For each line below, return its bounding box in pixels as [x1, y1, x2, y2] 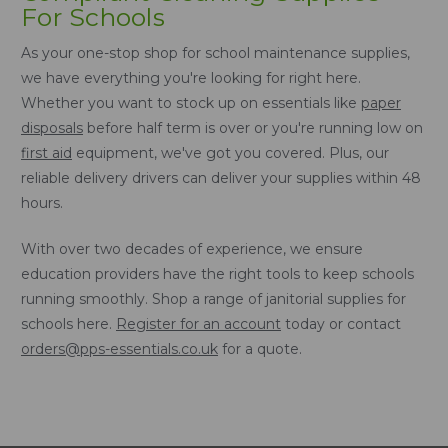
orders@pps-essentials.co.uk [21, 339, 218, 358]
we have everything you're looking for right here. [21, 68, 361, 87]
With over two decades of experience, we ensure [21, 239, 363, 258]
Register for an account [116, 314, 281, 333]
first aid [21, 143, 72, 162]
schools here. [21, 314, 116, 333]
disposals [21, 118, 83, 137]
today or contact [281, 314, 401, 333]
